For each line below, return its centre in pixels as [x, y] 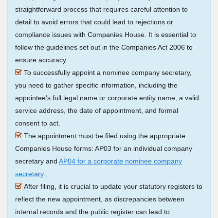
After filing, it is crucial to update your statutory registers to [113, 187]
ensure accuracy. [41, 60]
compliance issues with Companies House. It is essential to [106, 35]
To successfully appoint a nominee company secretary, [108, 73]
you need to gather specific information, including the [96, 85]
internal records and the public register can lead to [92, 212]
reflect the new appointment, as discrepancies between [100, 199]
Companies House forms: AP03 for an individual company [104, 149]
